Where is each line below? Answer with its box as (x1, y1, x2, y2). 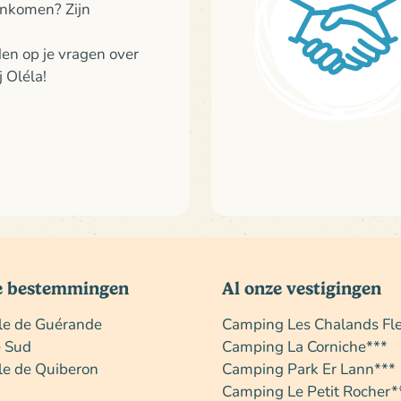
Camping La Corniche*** (222, 336, 388, 356)
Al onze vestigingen (222, 278, 381, 299)
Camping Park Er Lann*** (222, 358, 396, 379)
